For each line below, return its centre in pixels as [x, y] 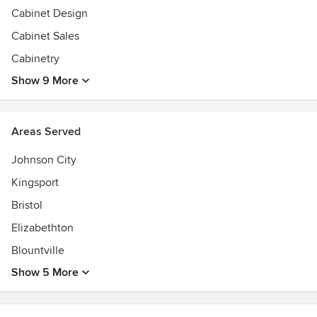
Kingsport [35, 183]
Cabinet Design [50, 13]
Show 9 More [45, 81]
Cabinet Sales [45, 36]
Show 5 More [45, 272]
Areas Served [46, 132]
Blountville [38, 250]
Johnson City [44, 160]
